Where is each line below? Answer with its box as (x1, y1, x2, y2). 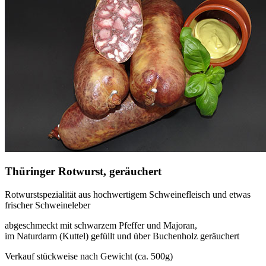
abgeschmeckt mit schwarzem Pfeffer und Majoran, (5, 220, 197, 231)
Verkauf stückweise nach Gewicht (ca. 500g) (5, 251, 173, 262)
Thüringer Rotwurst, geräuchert (5, 165, 161, 178)
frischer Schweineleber (5, 200, 90, 211)
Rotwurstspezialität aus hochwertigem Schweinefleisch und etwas (5, 189, 251, 200)
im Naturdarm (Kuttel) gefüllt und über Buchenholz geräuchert (5, 231, 239, 242)
